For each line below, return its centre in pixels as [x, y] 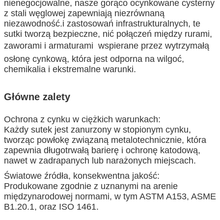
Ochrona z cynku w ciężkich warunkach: [82, 119]
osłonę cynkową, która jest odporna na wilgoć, [94, 59]
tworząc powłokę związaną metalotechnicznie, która [105, 140]
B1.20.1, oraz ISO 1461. [51, 206]
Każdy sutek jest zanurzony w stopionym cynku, [97, 129]
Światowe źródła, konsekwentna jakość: [82, 176]
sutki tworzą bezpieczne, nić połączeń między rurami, [108, 34]
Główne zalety [37, 96]
